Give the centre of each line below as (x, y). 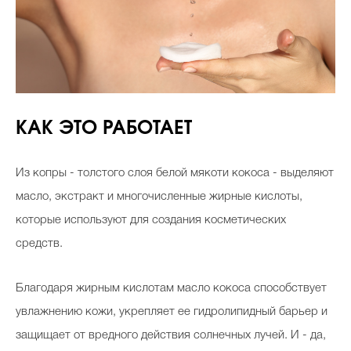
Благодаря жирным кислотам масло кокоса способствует (171, 288)
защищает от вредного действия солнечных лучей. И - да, (171, 335)
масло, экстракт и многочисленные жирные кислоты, (159, 196)
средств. (39, 243)
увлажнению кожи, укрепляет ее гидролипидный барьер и (172, 311)
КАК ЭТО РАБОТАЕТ (104, 128)
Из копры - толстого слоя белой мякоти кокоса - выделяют (175, 173)
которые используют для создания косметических (151, 220)
